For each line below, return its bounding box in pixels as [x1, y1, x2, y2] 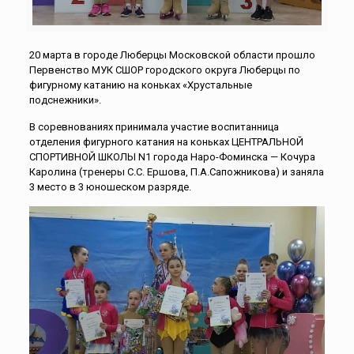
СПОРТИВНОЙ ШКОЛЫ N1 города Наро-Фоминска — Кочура [28, 151, 315, 164]
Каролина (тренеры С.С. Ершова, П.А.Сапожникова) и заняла [28, 166, 324, 179]
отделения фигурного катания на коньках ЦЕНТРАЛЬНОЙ [28, 136, 303, 149]
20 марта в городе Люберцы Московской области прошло [28, 49, 315, 62]
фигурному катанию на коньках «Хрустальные [28, 79, 252, 92]
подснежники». [28, 94, 101, 107]
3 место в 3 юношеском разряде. [28, 181, 191, 194]
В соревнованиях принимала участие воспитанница [28, 121, 279, 134]
